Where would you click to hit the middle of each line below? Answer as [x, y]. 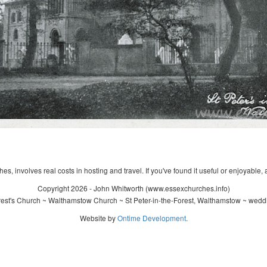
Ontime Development [151, 218]
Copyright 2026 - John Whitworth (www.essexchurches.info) [133, 188]
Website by [98, 218]
